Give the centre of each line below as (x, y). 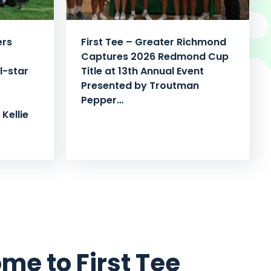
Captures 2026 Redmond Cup (155, 57)
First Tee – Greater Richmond (154, 42)
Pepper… (103, 100)
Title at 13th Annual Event (143, 71)
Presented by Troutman (140, 86)
